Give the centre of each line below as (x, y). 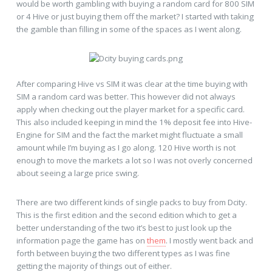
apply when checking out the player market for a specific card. (130, 109)
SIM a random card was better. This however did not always (126, 96)
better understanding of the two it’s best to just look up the (124, 227)
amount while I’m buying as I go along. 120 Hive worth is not (126, 147)
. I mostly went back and (209, 240)
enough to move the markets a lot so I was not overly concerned (134, 160)
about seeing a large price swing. (77, 173)
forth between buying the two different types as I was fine (123, 253)
